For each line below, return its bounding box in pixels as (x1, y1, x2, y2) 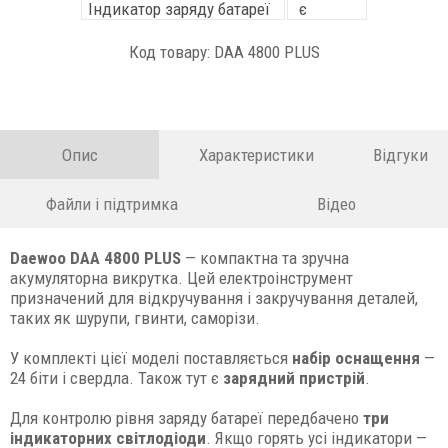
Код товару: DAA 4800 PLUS (128, 42, 320, 62)
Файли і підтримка (46, 194, 178, 214)
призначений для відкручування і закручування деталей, (10, 288, 418, 308)
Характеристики (198, 145, 314, 165)
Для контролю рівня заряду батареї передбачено (10, 408, 363, 428)
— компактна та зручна (185, 248, 349, 268)
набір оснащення (292, 348, 420, 368)
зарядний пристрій (223, 368, 365, 388)
